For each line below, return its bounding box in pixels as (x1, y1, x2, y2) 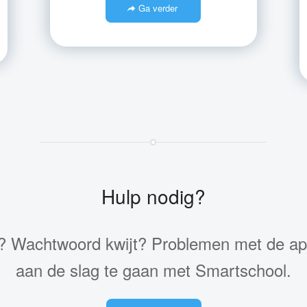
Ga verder (138, 1, 177, 15)
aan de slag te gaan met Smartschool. (16, 257, 291, 282)
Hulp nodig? (101, 182, 206, 210)
